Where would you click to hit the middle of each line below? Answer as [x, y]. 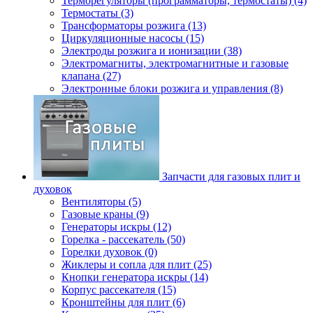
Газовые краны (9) [105, 214]
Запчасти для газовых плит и [231, 176]
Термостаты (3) [97, 13]
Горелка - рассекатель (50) [123, 239]
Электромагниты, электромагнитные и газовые [175, 63]
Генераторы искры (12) [116, 227]
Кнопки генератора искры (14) [135, 277]
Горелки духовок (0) [109, 252]
